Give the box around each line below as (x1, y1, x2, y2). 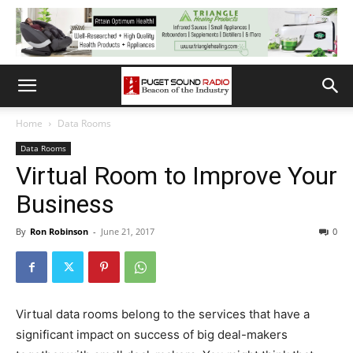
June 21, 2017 (101, 225, 154, 237)
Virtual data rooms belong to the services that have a (16, 307, 310, 321)
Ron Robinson (30, 225, 88, 237)
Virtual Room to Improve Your (16, 161, 337, 191)
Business (16, 189, 114, 219)
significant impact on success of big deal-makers (16, 327, 288, 342)
